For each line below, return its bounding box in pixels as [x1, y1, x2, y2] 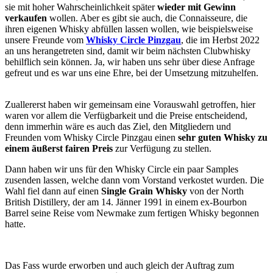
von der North [190, 186, 244, 197]
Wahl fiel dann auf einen [5, 186, 101, 197]
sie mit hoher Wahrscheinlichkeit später [5, 2, 157, 13]
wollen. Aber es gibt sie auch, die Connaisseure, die [47, 13, 247, 24]
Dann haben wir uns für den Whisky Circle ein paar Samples [5, 164, 238, 175]
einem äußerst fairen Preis [5, 143, 113, 154]
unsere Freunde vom [5, 35, 86, 46]
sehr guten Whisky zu [178, 132, 268, 143]
